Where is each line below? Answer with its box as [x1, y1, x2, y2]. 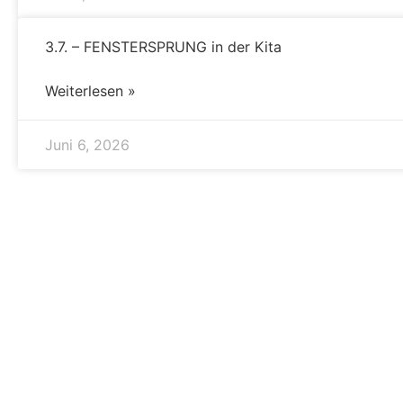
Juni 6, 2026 [45, 135, 130, 154]
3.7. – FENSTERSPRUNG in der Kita [45, 37, 282, 56]
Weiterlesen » [45, 81, 136, 100]
